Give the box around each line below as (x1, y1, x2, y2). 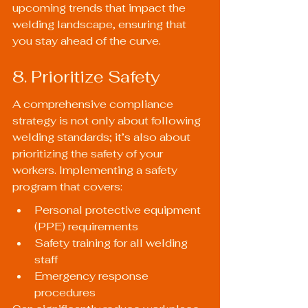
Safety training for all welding (34, 236, 190, 251)
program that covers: (12, 179, 122, 195)
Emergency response (34, 269, 151, 284)
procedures (34, 285, 96, 300)
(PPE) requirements (34, 219, 138, 234)
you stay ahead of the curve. (12, 34, 161, 49)
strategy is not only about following (12, 113, 203, 129)
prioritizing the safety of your (12, 146, 166, 162)
